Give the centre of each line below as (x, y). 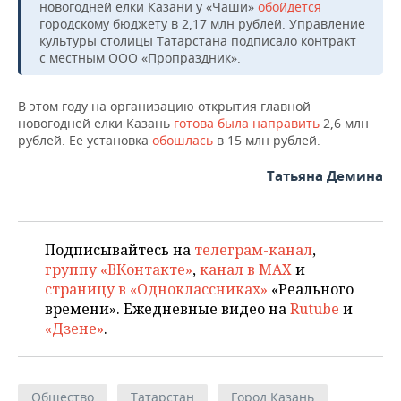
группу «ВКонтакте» (119, 269)
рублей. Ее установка (85, 140)
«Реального (311, 289)
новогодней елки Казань (96, 123)
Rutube (315, 308)
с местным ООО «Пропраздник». (140, 57)
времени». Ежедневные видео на (167, 308)
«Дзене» (74, 328)
